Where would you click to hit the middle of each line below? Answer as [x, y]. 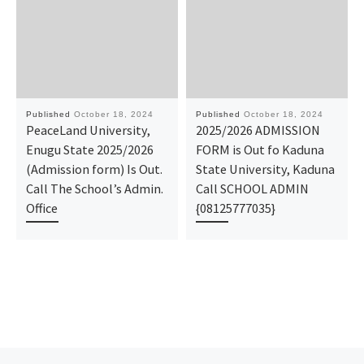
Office [41, 208]
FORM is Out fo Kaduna [260, 149]
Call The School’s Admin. [94, 188]
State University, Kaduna [265, 169]
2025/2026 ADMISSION [258, 130]
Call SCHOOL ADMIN [252, 188]
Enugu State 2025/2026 [89, 149]
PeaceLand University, [88, 130]
